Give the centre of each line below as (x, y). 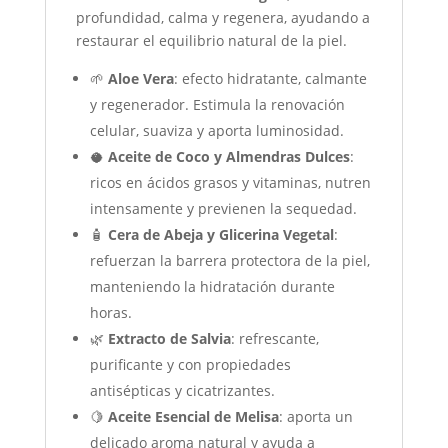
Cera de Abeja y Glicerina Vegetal (220, 235)
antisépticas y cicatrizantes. (182, 391)
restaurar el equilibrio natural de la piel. (211, 41)
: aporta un (315, 417)
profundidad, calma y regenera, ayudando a (222, 18)
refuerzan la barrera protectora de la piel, (229, 261)
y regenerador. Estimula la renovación (217, 105)
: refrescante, (274, 339)
